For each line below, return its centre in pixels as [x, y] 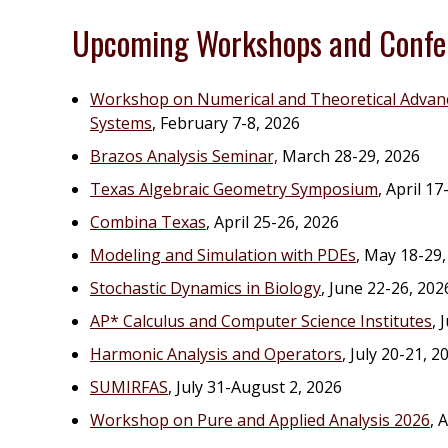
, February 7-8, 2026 [226, 123]
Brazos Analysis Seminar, [184, 156]
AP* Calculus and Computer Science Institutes [261, 321]
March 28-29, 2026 [349, 156]
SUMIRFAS [129, 387]
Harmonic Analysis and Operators [216, 354]
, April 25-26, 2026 [272, 222]
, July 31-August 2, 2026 [255, 387]
